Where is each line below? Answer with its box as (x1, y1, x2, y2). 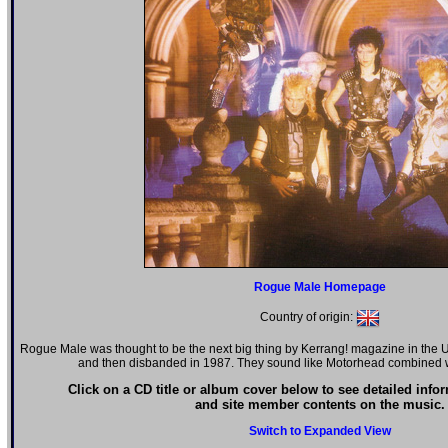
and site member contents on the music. (195, 397, 445, 413)
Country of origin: (260, 310, 356, 325)
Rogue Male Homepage (254, 280, 386, 295)
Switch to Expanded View (249, 424, 391, 439)
